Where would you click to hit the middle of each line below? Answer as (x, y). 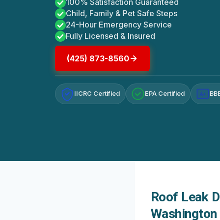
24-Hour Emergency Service (119, 25)
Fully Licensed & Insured (110, 36)
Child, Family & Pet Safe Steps (122, 14)
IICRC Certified (97, 94)
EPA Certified (165, 94)
